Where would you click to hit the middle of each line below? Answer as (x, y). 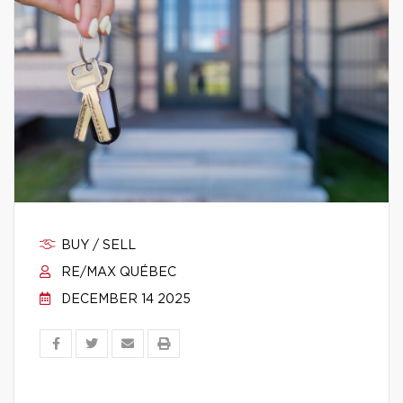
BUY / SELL (97, 246)
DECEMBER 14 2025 (124, 300)
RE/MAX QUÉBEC (117, 273)
